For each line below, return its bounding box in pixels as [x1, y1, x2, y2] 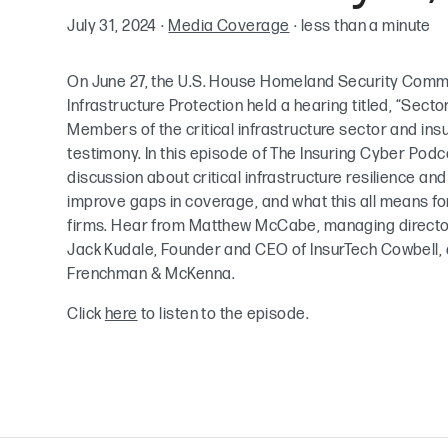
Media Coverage [168, 16, 290, 36]
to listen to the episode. [137, 304, 310, 324]
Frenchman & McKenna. [67, 264, 235, 284]
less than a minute [301, 16, 431, 36]
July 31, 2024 [67, 16, 157, 36]
